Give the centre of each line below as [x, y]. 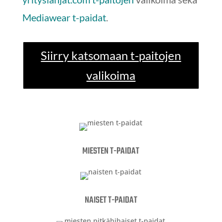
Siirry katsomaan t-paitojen [111, 55]
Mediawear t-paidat [64, 17]
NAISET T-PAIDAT [111, 201]
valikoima [111, 75]
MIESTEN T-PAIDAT [111, 152]
